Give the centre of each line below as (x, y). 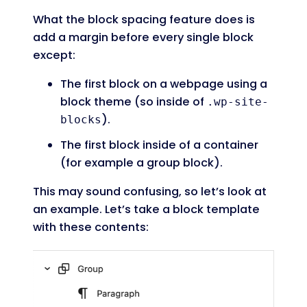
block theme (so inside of (134, 102)
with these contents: (91, 228)
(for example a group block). (142, 162)
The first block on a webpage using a (164, 84)
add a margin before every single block (143, 37)
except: (54, 55)
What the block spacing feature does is (144, 20)
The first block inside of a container (159, 145)
